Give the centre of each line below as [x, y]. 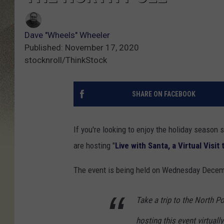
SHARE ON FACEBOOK [163, 94]
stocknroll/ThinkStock [66, 60]
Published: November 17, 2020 [82, 48]
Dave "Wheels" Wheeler [67, 35]
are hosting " [94, 146]
